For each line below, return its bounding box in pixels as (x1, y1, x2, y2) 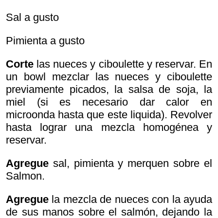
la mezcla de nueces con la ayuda (49, 193, 212, 205)
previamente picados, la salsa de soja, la (6, 83, 212, 95)
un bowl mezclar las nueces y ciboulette (6, 71, 212, 83)
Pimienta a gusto (6, 35, 85, 47)
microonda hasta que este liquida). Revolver (6, 109, 212, 121)
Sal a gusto (6, 11, 59, 23)
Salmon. (6, 170, 45, 182)
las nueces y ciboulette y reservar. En (34, 58, 212, 70)
